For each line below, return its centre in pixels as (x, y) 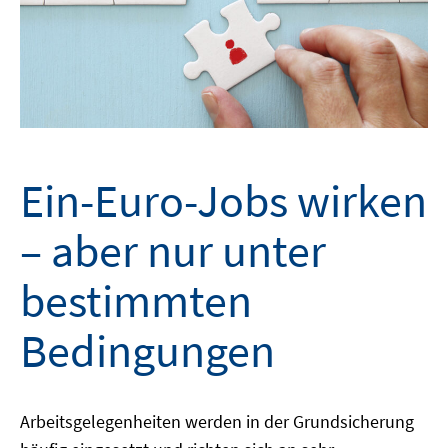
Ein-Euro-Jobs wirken (223, 200)
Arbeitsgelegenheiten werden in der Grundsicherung (217, 421)
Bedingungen (147, 350)
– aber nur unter (173, 250)
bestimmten (136, 300)
